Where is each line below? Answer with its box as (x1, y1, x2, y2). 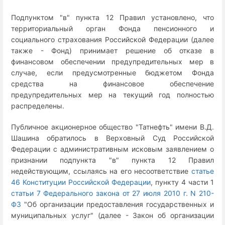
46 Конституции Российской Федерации (11, 177, 151, 186)
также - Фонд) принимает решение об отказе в (11, 46, 214, 55)
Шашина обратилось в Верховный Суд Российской (11, 133, 214, 142)
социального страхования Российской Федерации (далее (11, 35, 214, 44)
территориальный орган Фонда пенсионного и (11, 24, 214, 33)
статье (191, 166, 214, 175)
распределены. (11, 101, 64, 110)
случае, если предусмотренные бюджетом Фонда (11, 68, 214, 77)
